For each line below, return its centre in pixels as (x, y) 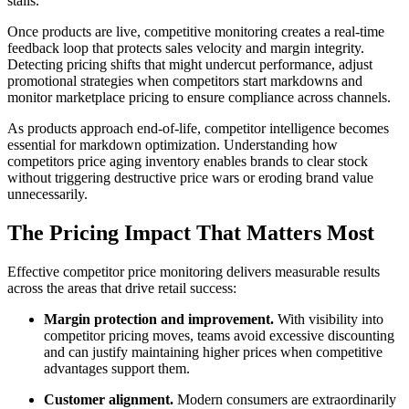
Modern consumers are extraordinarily (285, 399)
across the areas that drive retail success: (122, 288)
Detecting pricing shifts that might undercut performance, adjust (190, 65)
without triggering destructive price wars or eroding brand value (190, 178)
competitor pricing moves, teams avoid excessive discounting (219, 335)
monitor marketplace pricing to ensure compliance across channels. (199, 98)
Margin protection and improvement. (159, 319)
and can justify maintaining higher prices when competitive (213, 351)
